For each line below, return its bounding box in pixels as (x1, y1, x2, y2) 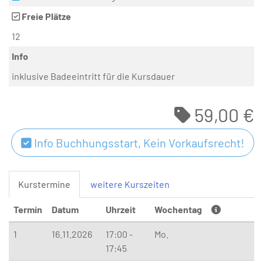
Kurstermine (18, 178, 70, 190)
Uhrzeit (106, 203, 136, 215)
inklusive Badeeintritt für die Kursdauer (12, 70, 175, 82)
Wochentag (154, 203, 202, 215)
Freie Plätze (20, 10, 71, 22)
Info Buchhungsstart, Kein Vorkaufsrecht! (32, 135, 244, 150)
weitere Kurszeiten (90, 178, 170, 190)
